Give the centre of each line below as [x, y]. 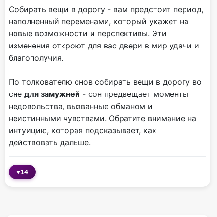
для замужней [52, 94]
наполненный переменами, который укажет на [99, 22]
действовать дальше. [50, 143]
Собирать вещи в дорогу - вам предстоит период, [106, 9]
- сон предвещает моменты [134, 94]
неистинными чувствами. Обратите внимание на [102, 118]
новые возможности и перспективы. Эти [88, 34]
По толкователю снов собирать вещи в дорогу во [105, 82]
